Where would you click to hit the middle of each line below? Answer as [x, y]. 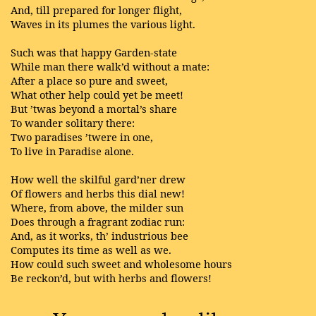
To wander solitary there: [73, 123]
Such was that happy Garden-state [94, 52]
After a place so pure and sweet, [89, 80]
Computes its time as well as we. [91, 250]
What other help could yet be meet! [97, 95]
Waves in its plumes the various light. [103, 24]
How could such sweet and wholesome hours [121, 264]
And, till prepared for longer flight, [96, 10]
